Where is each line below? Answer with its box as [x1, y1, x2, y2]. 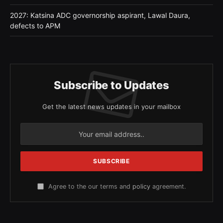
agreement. [150, 183, 186, 191]
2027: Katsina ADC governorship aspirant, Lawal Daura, [10, 11, 190, 20]
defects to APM [10, 21, 60, 30]
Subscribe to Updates [54, 79, 169, 92]
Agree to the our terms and [46, 183, 132, 191]
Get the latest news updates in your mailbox [42, 103, 181, 111]
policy [132, 183, 150, 191]
